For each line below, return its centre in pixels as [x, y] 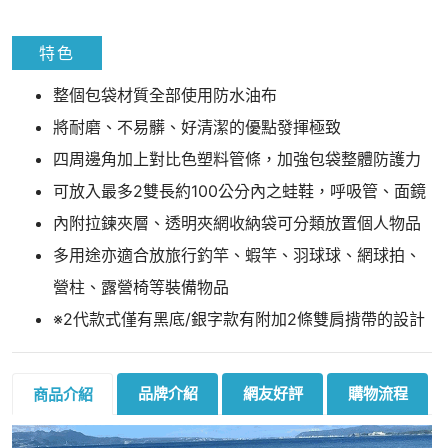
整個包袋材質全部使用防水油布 [165, 94]
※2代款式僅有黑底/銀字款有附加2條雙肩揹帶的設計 [239, 318]
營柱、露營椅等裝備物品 [141, 286]
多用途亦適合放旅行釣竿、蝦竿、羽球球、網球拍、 [237, 254]
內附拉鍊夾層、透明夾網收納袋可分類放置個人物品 [237, 222]
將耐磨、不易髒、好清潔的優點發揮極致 [197, 126]
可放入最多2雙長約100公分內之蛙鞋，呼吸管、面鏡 [239, 190]
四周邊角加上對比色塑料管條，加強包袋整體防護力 [237, 158]
